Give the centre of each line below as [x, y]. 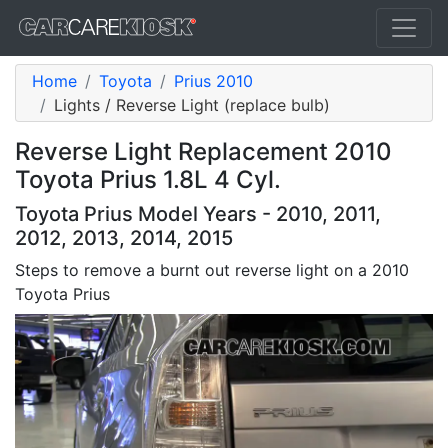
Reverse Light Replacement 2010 [203, 151]
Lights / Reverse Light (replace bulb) [192, 105]
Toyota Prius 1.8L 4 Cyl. [148, 179]
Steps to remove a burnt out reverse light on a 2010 [212, 270]
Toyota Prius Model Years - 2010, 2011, [198, 214]
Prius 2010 [213, 81]
